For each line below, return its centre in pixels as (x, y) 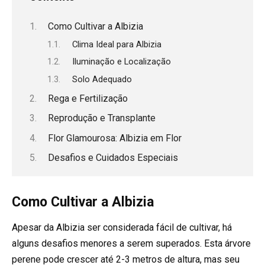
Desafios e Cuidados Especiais (113, 158)
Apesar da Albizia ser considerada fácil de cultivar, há (122, 228)
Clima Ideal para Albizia (117, 44)
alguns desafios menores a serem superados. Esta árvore (131, 244)
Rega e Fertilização (88, 99)
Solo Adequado (102, 79)
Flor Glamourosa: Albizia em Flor (114, 138)
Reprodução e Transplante (101, 118)
